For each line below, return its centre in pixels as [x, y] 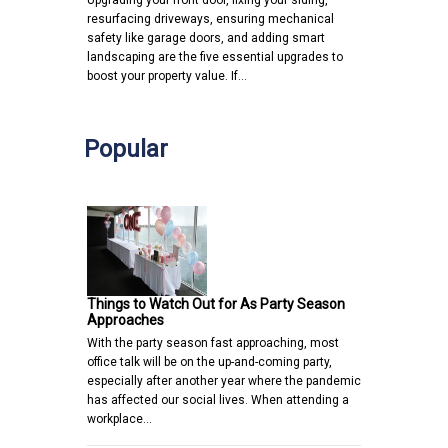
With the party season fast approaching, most [213, 343]
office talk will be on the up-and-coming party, [209, 362]
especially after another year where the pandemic [224, 381]
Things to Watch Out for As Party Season [216, 304]
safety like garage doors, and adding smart [206, 38]
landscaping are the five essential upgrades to [215, 57]
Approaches [125, 320]
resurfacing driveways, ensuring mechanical [210, 19]
